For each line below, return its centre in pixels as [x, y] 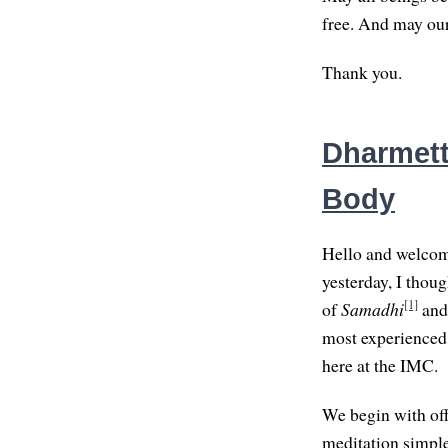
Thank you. [362, 72]
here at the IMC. [380, 365]
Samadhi [372, 309]
